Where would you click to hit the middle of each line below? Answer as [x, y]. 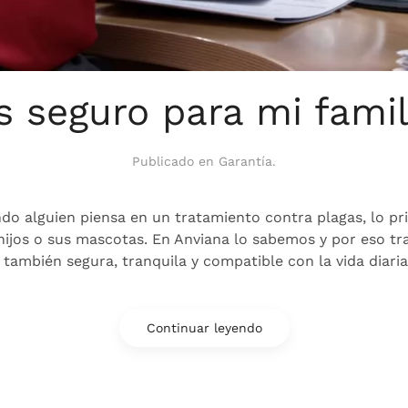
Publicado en [175, 162]
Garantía [245, 162]
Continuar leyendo [204, 328]
